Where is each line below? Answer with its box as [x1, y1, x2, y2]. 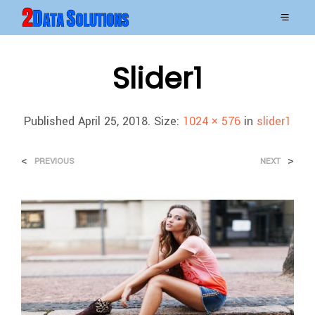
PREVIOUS [34, 155, 75, 167]
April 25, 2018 [78, 112, 148, 129]
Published [24, 112, 78, 129]
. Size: [148, 112, 183, 129]
